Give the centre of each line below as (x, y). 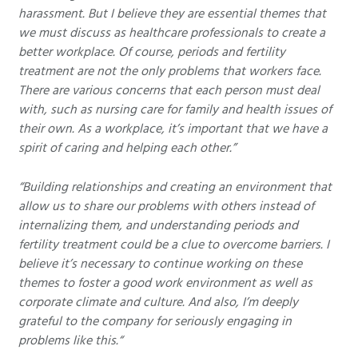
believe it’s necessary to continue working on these (160, 263)
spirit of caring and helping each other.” (127, 148)
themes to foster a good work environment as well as (165, 282)
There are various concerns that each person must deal (169, 91)
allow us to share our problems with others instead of (166, 206)
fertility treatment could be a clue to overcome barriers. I (174, 244)
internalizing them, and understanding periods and (158, 225)
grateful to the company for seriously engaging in (155, 321)
